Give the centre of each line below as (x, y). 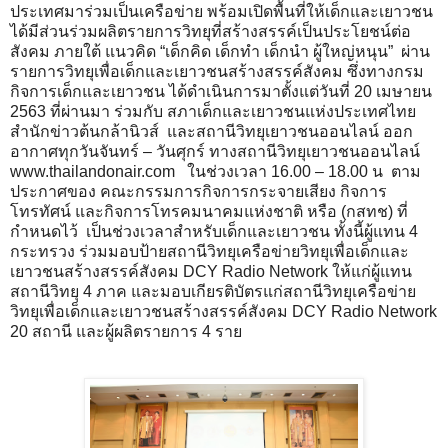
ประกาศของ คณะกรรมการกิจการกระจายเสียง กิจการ (198, 192)
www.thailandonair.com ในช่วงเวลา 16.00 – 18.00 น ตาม (215, 172)
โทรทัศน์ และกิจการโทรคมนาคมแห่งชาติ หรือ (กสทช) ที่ (209, 212)
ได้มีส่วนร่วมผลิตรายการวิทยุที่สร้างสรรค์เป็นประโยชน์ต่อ (210, 32)
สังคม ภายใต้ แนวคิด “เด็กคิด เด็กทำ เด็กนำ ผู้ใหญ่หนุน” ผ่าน (220, 52)
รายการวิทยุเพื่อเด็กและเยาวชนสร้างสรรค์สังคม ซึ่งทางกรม (217, 72)
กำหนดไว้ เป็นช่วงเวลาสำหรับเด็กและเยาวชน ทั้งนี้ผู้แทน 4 (214, 232)
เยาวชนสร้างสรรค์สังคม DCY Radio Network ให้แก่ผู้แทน (211, 272)
